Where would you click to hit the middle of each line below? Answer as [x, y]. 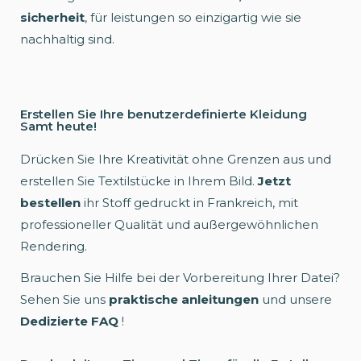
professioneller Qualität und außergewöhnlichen [169, 224]
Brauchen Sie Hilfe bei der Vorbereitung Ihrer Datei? [180, 277]
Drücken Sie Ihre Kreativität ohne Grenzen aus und [176, 159]
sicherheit [52, 17]
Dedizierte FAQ [69, 321]
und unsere [295, 299]
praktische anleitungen [184, 299]
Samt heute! [58, 126]
